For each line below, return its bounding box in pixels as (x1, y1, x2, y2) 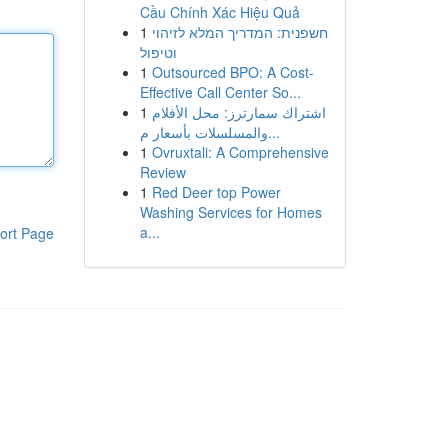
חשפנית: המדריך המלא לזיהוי (151, 22, 328, 42)
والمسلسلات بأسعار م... (267, 122, 280, 142)
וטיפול (139, 42, 177, 62)
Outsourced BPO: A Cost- (151, 62, 314, 82)
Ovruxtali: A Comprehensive (151, 142, 329, 162)
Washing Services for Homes (139, 202, 322, 222)
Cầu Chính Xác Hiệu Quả (139, 2, 300, 22)
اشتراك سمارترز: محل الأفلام (151, 102, 326, 122)
